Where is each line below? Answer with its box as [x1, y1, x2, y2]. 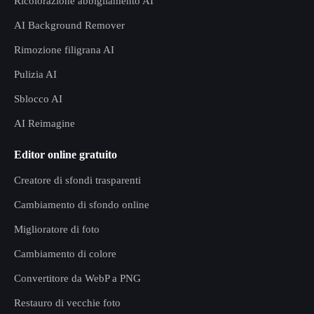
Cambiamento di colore [14, 248, 116, 259]
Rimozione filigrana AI [14, 44, 114, 55]
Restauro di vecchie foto [14, 297, 121, 308]
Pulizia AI [14, 69, 57, 80]
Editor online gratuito [14, 149, 117, 161]
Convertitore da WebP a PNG [14, 273, 141, 284]
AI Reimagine [14, 118, 75, 129]
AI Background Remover [14, 20, 125, 31]
